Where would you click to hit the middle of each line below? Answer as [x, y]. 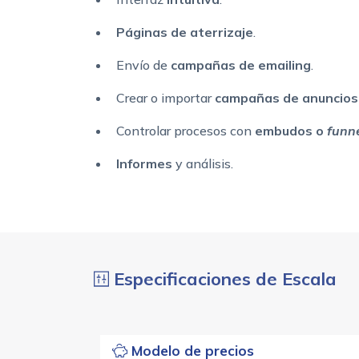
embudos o [291, 131]
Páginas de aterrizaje [185, 32]
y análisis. [204, 164]
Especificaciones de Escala [223, 279]
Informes [146, 164]
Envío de [143, 65]
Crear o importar [165, 98]
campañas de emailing [241, 65]
